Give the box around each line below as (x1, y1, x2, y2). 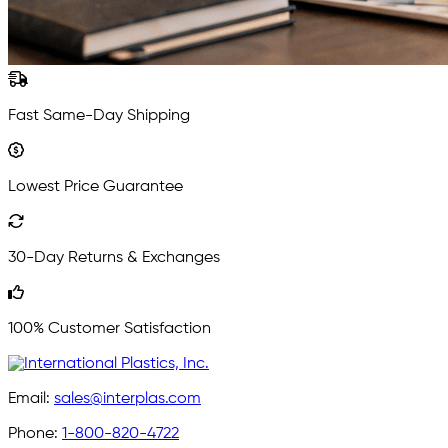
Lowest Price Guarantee (8, 178, 183, 195)
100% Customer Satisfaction (8, 320, 211, 337)
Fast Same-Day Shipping (8, 107, 190, 124)
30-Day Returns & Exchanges (8, 249, 220, 266)
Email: (8, 390, 54, 407)
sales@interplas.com (54, 390, 201, 407)
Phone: (8, 425, 62, 442)
